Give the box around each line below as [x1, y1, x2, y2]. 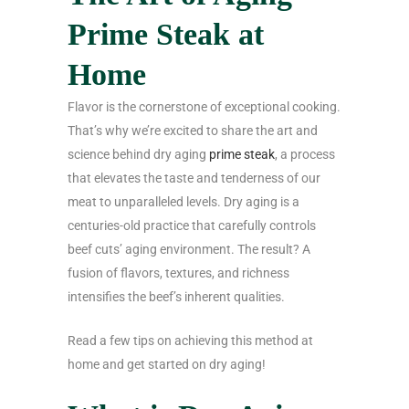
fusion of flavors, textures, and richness [68, 266, 289, 281]
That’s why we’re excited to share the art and [68, 123, 318, 139]
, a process [275, 147, 335, 163]
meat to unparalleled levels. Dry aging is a [68, 194, 299, 210]
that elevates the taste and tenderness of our [68, 171, 320, 186]
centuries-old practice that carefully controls [68, 218, 316, 234]
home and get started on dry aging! [68, 357, 266, 372]
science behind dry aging [68, 147, 206, 163]
